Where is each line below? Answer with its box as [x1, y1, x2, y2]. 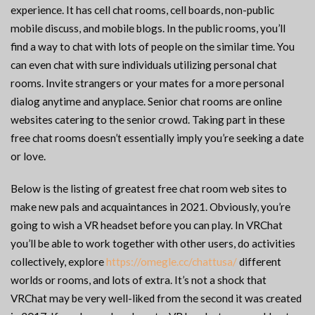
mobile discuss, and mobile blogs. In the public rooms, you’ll [11, 22, 285, 35]
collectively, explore [11, 255, 106, 269]
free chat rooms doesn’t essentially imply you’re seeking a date [11, 131, 304, 145]
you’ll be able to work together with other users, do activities [11, 237, 295, 250]
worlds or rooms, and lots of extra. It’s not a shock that [11, 274, 266, 287]
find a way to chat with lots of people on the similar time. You [11, 40, 295, 53]
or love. [11, 150, 46, 163]
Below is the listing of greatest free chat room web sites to [11, 182, 287, 195]
